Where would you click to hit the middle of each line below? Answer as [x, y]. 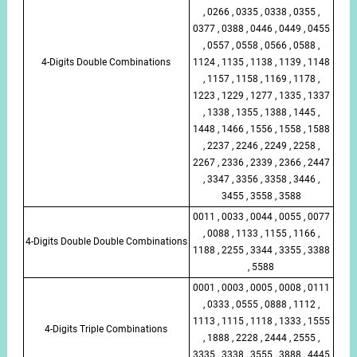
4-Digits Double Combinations [106, 62]
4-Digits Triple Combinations [106, 329]
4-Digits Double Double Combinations [106, 241]
